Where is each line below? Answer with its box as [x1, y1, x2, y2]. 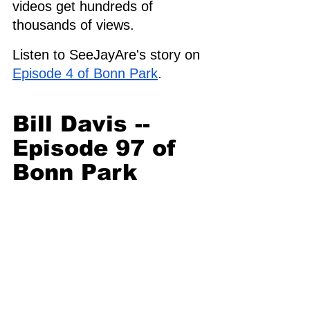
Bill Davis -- [12, 111, 158, 136]
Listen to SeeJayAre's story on [12, 46, 204, 62]
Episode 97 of [12, 135, 184, 161]
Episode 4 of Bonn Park [12, 65, 158, 81]
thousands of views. [12, 17, 138, 33]
